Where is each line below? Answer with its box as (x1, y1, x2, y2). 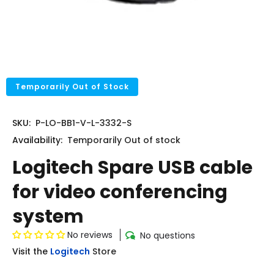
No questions (140, 229, 195, 242)
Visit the (12, 245, 48, 257)
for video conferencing (12, 179, 228, 205)
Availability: (12, 134, 62, 146)
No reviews (67, 229, 113, 241)
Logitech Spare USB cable (12, 155, 253, 180)
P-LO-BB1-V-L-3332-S (35, 117, 131, 129)
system (12, 204, 84, 229)
